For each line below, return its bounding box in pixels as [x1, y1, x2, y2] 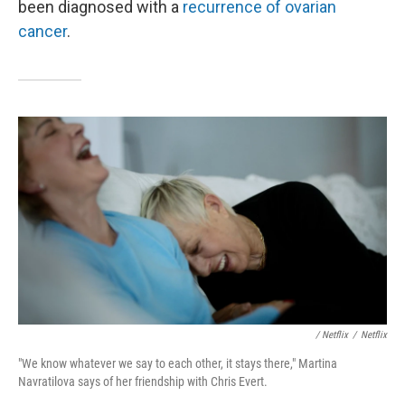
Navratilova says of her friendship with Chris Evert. [18, 373, 268, 389]
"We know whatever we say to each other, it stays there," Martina [18, 355, 337, 371]
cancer [18, 22, 67, 42]
